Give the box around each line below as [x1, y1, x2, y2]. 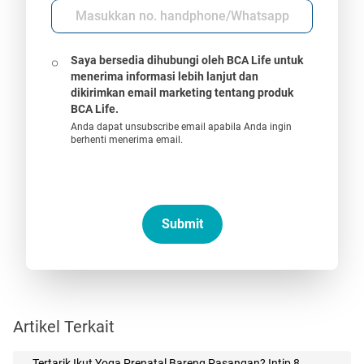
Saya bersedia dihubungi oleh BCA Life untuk [70, 53, 303, 67]
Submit [161, 215, 203, 232]
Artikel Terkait [13, 316, 115, 336]
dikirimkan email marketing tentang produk [70, 85, 293, 99]
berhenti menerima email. [70, 133, 183, 145]
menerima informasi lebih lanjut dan [70, 69, 258, 83]
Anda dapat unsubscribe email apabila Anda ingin [70, 120, 292, 132]
